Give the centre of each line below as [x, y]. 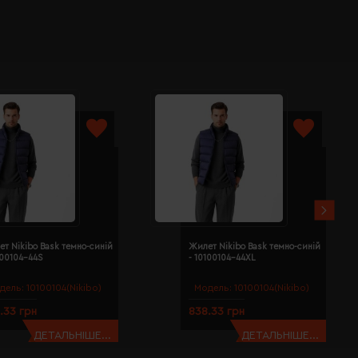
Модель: [213, 287]
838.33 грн [217, 311]
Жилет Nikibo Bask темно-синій [255, 247]
